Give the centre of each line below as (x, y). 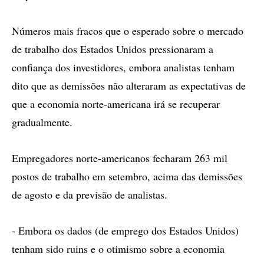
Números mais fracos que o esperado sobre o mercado (128, 31)
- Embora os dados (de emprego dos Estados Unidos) (125, 230)
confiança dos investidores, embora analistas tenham (123, 67)
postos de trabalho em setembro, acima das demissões (127, 176)
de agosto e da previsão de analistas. (90, 194)
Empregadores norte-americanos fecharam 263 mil (120, 158)
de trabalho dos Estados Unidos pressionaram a (113, 49)
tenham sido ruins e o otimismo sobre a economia (118, 249)
